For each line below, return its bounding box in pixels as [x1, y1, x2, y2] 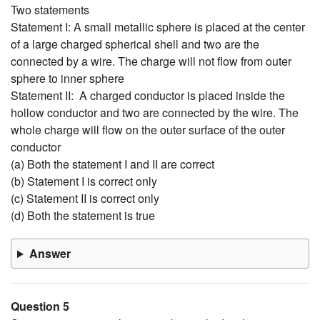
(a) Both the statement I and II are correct [11, 156, 214, 173]
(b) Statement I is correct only [11, 173, 157, 190]
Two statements [11, 1, 89, 19]
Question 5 [11, 298, 69, 315]
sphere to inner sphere [11, 70, 124, 87]
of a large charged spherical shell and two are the [11, 36, 259, 53]
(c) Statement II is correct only [11, 190, 159, 207]
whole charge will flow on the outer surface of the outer [11, 121, 285, 139]
